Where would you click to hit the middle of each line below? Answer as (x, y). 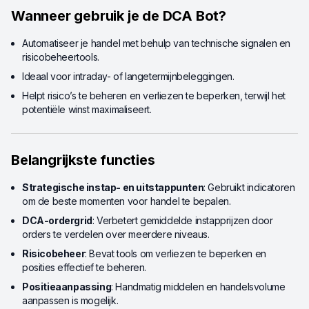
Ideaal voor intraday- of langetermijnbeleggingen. (128, 76)
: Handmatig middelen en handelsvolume (198, 287)
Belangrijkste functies (83, 160)
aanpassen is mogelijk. (70, 300)
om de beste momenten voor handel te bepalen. (127, 201)
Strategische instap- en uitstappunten (113, 187)
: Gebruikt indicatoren (249, 187)
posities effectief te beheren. (84, 267)
